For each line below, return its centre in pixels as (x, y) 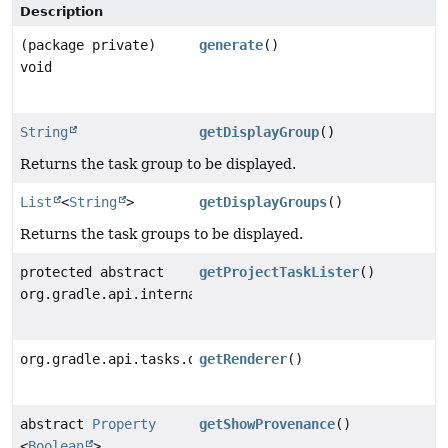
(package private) (88, 45)
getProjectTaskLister (279, 272)
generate (231, 45)
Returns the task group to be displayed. (158, 164)
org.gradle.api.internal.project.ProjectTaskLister (216, 294)
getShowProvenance (267, 424)
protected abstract (92, 272)
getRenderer (243, 359)
